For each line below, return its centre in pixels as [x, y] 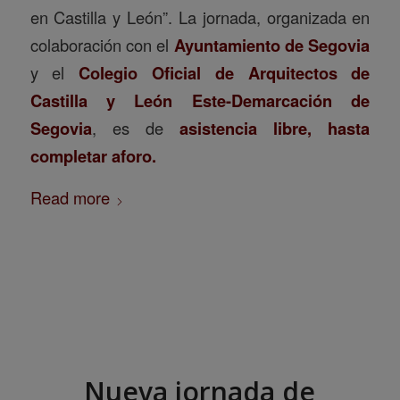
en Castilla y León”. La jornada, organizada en [200, 17]
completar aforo [91, 155]
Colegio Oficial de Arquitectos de [225, 72]
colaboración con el [102, 44]
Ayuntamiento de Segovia [272, 45]
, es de [136, 127]
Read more [70, 197]
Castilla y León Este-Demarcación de [200, 100]
